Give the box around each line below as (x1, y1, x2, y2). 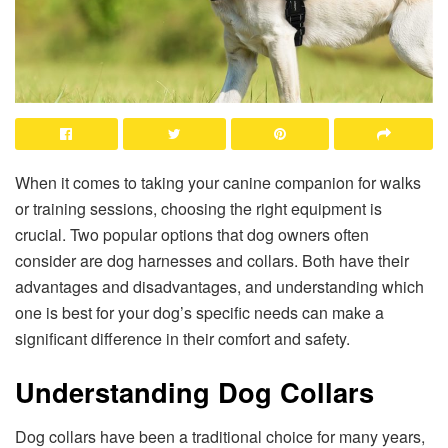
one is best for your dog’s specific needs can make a (15, 300, 384, 324)
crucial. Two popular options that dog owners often (15, 222, 369, 246)
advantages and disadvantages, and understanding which (15, 274, 424, 298)
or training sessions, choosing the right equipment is (15, 196, 382, 220)
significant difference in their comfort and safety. (15, 326, 350, 350)
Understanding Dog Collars (15, 372, 374, 412)
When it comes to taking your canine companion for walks (15, 170, 421, 194)
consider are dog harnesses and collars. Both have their (15, 248, 409, 272)
